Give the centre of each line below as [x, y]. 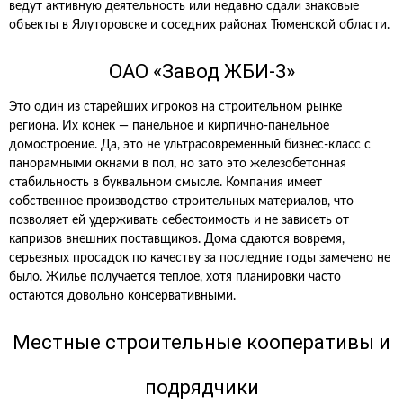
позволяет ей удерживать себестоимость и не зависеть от [179, 220]
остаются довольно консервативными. [122, 296]
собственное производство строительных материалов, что [181, 201]
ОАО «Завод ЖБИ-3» [201, 72]
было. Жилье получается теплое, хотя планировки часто [175, 277]
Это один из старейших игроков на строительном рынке [175, 107]
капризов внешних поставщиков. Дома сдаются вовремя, [177, 239]
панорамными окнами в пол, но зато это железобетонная [178, 164]
